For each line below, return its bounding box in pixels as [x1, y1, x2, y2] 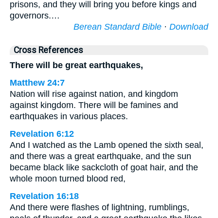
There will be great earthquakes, [10, 60, 143, 70]
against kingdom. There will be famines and [10, 100, 178, 110]
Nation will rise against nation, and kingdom [10, 89, 178, 99]
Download [169, 22, 208, 32]
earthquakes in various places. [10, 111, 128, 121]
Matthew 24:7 [10, 78, 65, 88]
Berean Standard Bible [73, 22, 162, 32]
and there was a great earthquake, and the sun [10, 151, 191, 161]
